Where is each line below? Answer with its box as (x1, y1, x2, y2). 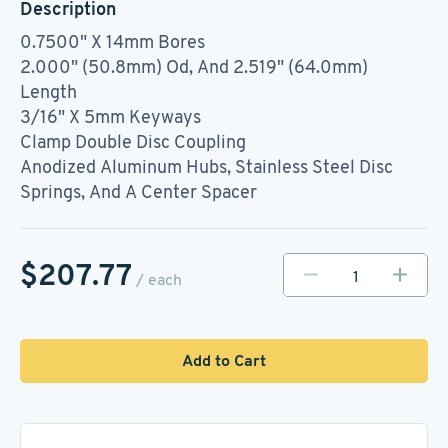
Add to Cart (182, 350, 266, 371)
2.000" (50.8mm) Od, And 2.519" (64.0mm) (20, 55, 368, 78)
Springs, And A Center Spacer (20, 180, 257, 203)
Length (20, 80, 77, 103)
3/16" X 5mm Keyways (20, 105, 201, 128)
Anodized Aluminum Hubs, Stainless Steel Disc (20, 155, 393, 178)
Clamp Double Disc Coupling (20, 130, 246, 153)
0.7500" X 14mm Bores (20, 30, 205, 53)
